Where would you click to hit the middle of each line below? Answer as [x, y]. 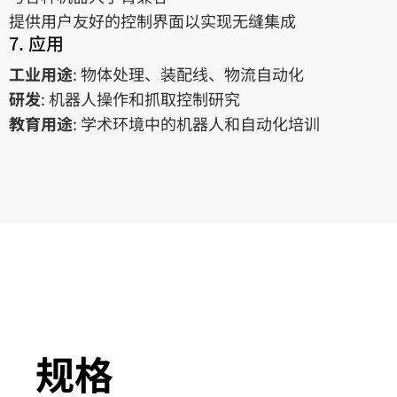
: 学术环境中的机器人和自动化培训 [196, 123]
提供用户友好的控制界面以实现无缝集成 [152, 20]
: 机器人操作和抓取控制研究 [140, 98]
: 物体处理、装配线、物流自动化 [188, 74]
